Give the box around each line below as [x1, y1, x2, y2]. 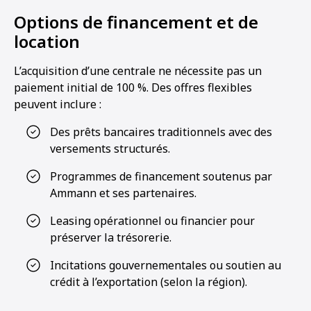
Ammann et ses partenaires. [50, 185, 196, 201]
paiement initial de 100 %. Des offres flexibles [14, 80, 252, 95]
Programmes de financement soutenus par [50, 169, 272, 184]
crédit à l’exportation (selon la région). [50, 274, 247, 289]
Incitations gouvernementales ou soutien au [50, 258, 281, 273]
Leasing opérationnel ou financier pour [50, 213, 255, 228]
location [14, 30, 80, 53]
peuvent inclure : [14, 96, 101, 112]
